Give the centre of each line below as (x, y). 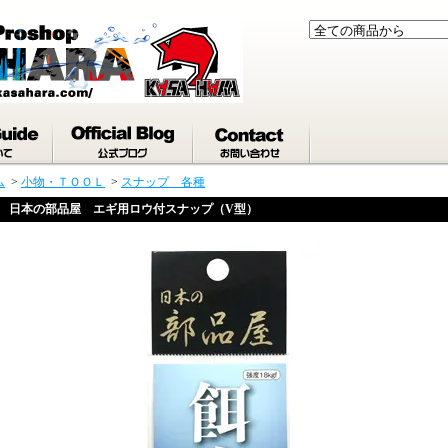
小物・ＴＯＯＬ (63, 182)
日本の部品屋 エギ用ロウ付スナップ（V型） (133, 209)
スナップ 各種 (163, 182)
